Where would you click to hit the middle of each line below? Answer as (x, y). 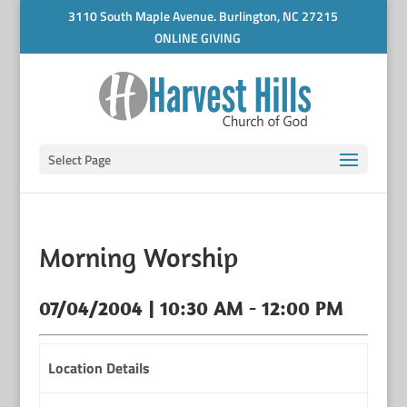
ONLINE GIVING (197, 38)
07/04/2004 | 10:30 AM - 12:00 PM (191, 308)
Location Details (99, 368)
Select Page (79, 159)
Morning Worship (138, 257)
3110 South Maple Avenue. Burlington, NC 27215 (203, 15)
